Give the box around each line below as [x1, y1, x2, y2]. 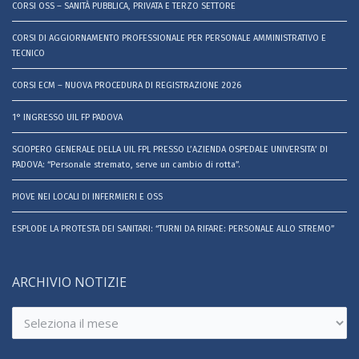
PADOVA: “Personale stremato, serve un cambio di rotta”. [12, 159, 240, 170]
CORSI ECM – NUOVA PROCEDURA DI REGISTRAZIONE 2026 [12, 79, 241, 91]
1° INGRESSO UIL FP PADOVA [12, 111, 123, 123]
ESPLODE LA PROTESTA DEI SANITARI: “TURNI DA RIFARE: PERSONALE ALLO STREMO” [12, 223, 334, 234]
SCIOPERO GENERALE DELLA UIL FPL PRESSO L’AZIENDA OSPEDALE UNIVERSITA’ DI [12, 143, 328, 155]
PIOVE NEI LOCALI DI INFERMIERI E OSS [12, 191, 163, 202]
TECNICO [12, 47, 45, 58]
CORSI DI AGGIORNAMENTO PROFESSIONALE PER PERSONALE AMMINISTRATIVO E [12, 32, 326, 43]
